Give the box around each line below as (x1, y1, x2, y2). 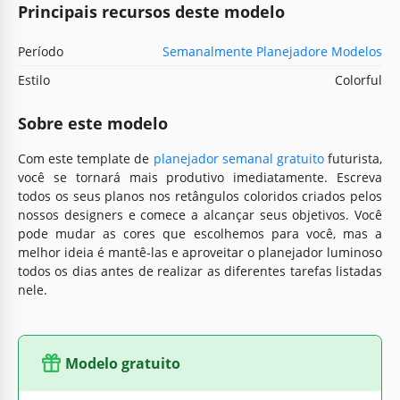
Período (18, 42, 63, 60)
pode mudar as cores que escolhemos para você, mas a (18, 224, 382, 242)
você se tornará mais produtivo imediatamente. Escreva (18, 168, 382, 186)
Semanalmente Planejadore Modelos (162, 42, 382, 60)
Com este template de (18, 149, 154, 167)
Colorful (335, 71, 382, 88)
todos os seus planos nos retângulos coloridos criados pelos (18, 187, 382, 204)
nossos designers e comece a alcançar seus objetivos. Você (18, 205, 382, 223)
